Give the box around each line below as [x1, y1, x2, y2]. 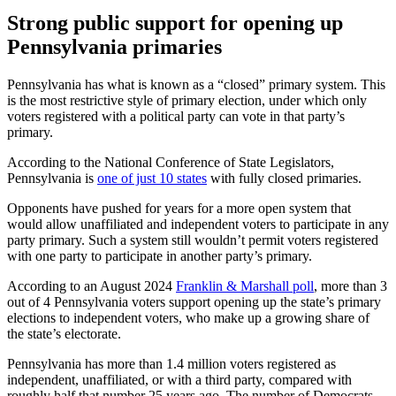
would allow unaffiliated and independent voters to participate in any [7, 216, 389, 232]
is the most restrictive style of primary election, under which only [7, 92, 367, 108]
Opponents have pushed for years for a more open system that [7, 200, 351, 216]
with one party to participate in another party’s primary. [7, 247, 312, 263]
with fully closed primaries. [207, 170, 362, 186]
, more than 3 [314, 278, 387, 293]
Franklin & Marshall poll [176, 278, 314, 293]
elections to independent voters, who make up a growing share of [7, 309, 369, 325]
